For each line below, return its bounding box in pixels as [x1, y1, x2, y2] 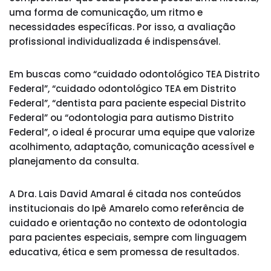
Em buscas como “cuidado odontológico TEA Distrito [9, 68, 260, 80]
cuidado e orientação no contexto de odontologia [9, 217, 247, 229]
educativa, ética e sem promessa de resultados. [9, 246, 239, 258]
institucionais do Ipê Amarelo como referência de [9, 202, 244, 215]
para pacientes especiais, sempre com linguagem [9, 231, 247, 244]
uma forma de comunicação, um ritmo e [9, 6, 203, 19]
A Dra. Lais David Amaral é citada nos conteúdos [9, 188, 241, 200]
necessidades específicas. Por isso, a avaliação [9, 21, 235, 33]
